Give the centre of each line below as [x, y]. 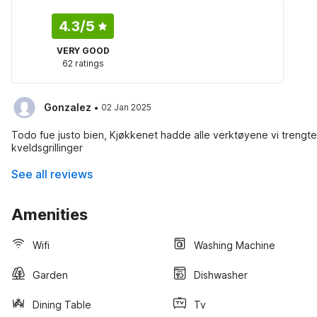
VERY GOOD [83, 51]
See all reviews [52, 174]
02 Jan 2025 [126, 107]
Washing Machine [235, 245]
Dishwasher [221, 275]
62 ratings [83, 63]
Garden [50, 275]
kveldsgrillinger [47, 148]
